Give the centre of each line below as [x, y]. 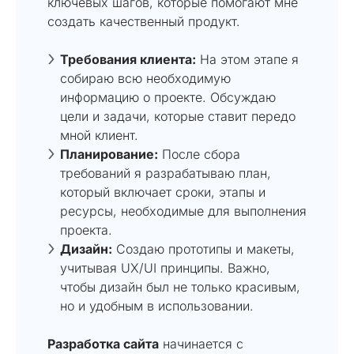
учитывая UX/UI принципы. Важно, [165, 267]
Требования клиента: [128, 59]
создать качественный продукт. [144, 21]
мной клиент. [99, 135]
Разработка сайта [103, 343]
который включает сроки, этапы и [163, 192]
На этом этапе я [247, 59]
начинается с [201, 343]
